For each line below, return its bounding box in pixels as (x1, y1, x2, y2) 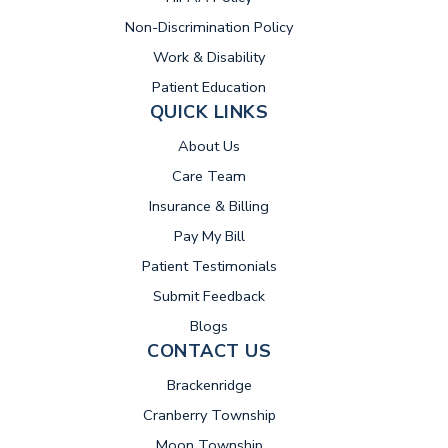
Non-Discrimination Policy (125, 17, 293, 38)
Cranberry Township (142, 405, 276, 426)
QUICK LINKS (149, 100, 269, 125)
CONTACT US (147, 339, 271, 364)
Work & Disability (153, 47, 265, 68)
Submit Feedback (153, 286, 265, 307)
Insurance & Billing (149, 196, 269, 217)
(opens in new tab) (243, 225, 365, 246)
